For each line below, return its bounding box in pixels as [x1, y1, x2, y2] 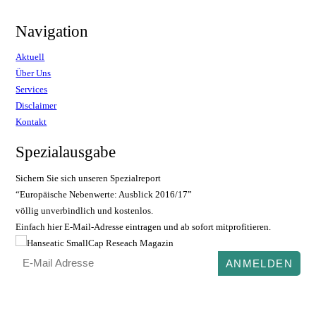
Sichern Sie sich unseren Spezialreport [16, 172, 162, 183]
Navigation [16, 22, 89, 40]
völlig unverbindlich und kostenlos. [16, 205, 154, 216]
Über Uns [16, 68, 51, 79]
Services [16, 84, 48, 95]
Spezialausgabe [16, 143, 116, 162]
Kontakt [16, 116, 47, 128]
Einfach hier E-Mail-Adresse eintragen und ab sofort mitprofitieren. [16, 221, 272, 232]
